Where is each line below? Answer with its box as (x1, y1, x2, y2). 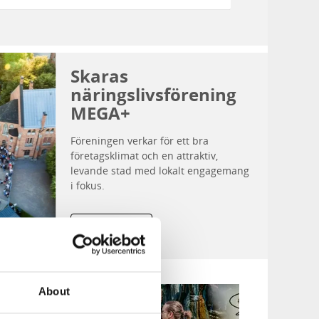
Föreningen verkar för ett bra (70, 134, 209, 147)
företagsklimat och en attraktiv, (70, 149, 218, 162)
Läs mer (92, 222, 130, 236)
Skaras (70, 64, 128, 88)
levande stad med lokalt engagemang (70, 164, 249, 177)
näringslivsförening (70, 83, 236, 106)
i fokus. (70, 179, 105, 192)
